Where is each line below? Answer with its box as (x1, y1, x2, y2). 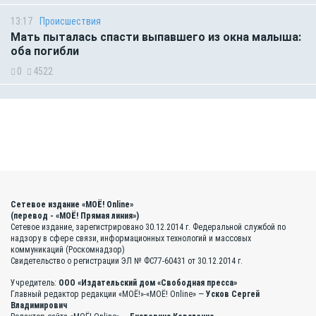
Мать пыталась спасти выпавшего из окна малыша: (11, 30, 301, 44)
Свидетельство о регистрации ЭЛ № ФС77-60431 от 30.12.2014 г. (11, 255, 243, 266)
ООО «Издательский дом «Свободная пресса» (59, 277, 237, 288)
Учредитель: (11, 277, 59, 288)
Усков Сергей (206, 288, 260, 299)
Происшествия (39, 15, 101, 27)
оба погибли (11, 44, 82, 58)
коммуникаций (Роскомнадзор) (11, 244, 125, 255)
